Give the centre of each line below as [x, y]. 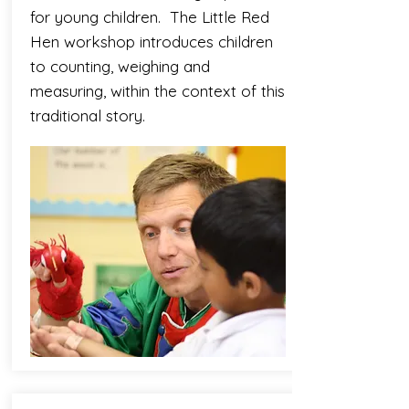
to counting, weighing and [120, 66]
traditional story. [87, 115]
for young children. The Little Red [149, 17]
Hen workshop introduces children [151, 42]
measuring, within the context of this [157, 91]
